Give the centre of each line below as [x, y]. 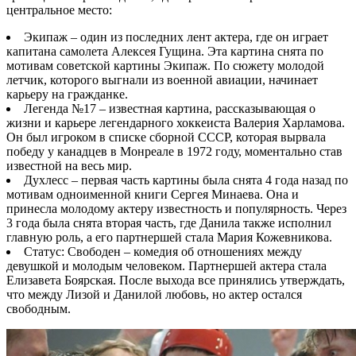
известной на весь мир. [69, 165]
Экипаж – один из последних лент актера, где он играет [176, 37]
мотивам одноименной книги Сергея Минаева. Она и [153, 194]
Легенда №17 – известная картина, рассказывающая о [170, 108]
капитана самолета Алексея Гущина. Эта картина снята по [165, 51]
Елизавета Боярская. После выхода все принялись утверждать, [176, 280]
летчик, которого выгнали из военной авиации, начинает [162, 79]
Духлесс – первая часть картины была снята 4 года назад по [186, 180]
